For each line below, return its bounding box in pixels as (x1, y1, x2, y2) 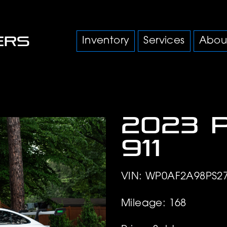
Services (143, 36, 185, 46)
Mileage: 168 (121, 198, 186, 209)
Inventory (82, 36, 130, 46)
